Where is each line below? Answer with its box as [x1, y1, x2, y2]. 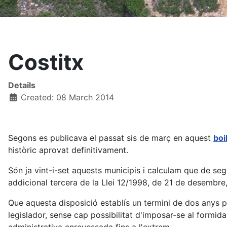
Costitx [8, 49, 84, 75]
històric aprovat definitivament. [8, 145, 128, 155]
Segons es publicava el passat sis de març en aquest [8, 133, 213, 143]
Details [8, 80, 35, 90]
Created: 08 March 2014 [21, 92, 114, 102]
